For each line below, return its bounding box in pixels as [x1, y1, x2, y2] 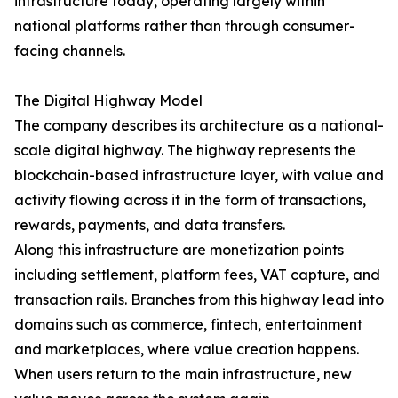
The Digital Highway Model [14, 92, 203, 109]
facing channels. [14, 42, 125, 60]
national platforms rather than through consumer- [14, 17, 355, 35]
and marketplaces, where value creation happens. [14, 340, 359, 358]
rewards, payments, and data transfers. [14, 216, 285, 234]
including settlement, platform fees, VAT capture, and [14, 266, 380, 283]
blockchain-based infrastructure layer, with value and [14, 166, 384, 184]
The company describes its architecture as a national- [14, 116, 384, 134]
